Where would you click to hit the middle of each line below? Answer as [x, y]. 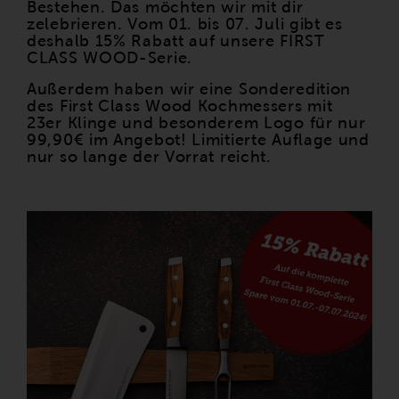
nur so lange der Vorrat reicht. [149, 156]
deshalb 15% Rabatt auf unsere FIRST [176, 41]
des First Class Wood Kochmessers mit [180, 106]
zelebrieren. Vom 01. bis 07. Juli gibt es [185, 24]
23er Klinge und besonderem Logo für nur [196, 122]
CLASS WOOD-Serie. [112, 57]
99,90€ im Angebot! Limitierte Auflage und [198, 139]
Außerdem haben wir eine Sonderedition [189, 89]
